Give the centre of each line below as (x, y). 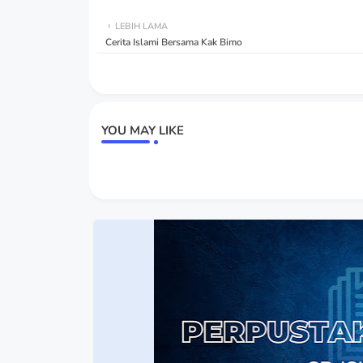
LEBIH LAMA (141, 27)
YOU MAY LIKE (142, 131)
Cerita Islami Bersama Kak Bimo (173, 43)
